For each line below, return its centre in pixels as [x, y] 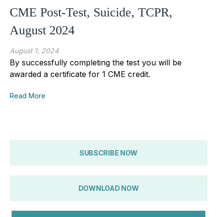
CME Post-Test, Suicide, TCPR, [91, 12]
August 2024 [42, 30]
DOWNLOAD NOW [108, 188]
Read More [28, 95]
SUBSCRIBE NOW [108, 153]
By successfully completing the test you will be [96, 62]
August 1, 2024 [34, 50]
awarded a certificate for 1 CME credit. [80, 74]
